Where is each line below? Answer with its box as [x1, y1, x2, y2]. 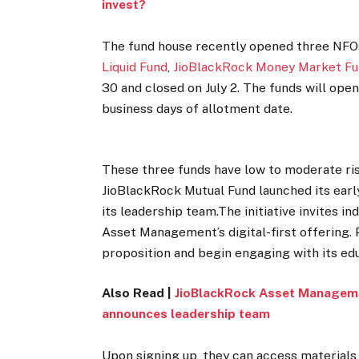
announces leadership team [102, 306, 271, 322]
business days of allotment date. [102, 100, 293, 116]
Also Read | [102, 285, 175, 301]
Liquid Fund [102, 58, 168, 75]
